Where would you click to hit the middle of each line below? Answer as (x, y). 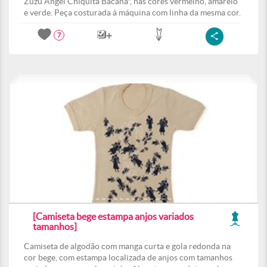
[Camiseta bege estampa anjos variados (113, 216)
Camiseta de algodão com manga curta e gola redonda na (127, 246)
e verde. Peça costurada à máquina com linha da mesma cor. (132, 13)
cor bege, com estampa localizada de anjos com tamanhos (128, 257)
